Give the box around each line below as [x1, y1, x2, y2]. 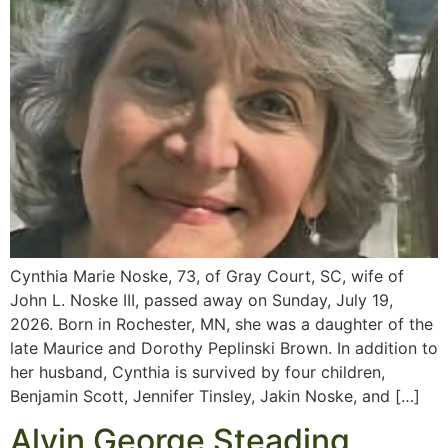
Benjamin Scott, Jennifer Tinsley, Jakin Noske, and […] [10, 385, 420, 406]
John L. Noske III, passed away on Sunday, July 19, [10, 289, 393, 310]
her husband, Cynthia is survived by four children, [10, 361, 385, 382]
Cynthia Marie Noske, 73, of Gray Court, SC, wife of [10, 265, 404, 286]
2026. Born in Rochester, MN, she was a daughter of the [10, 313, 433, 334]
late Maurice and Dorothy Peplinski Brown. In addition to [10, 337, 438, 358]
